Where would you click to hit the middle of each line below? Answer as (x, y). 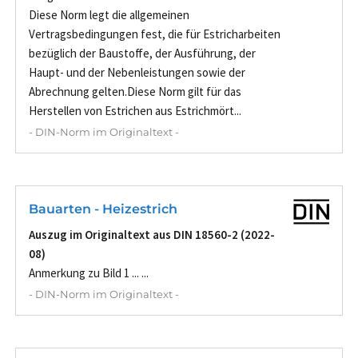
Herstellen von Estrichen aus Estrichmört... (135, 111)
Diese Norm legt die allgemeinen (109, 15)
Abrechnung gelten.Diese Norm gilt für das (135, 92)
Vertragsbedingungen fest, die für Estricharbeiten (155, 34)
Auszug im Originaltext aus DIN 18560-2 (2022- (152, 235)
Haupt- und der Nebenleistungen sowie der (137, 73)
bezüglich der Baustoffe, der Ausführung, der (142, 54)
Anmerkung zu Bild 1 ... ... (89, 273)
